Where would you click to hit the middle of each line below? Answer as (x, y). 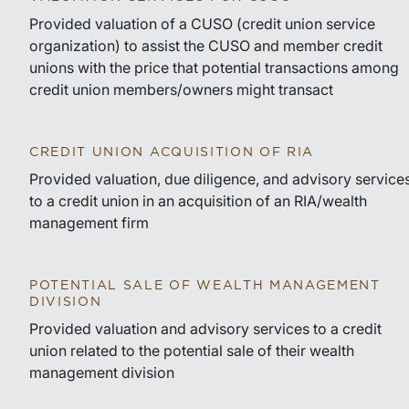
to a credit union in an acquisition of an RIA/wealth (198, 201)
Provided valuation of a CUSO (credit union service (202, 24)
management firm (89, 223)
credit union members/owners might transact (181, 89)
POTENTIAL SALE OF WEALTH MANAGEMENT (205, 286)
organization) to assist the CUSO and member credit (206, 46)
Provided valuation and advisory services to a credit (205, 329)
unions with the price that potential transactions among (214, 68)
